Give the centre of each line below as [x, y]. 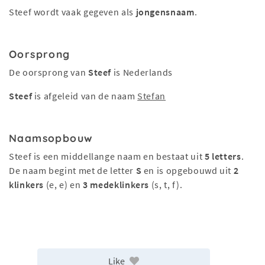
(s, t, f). [166, 185]
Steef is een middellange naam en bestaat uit [107, 156]
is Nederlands [142, 72]
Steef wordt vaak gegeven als [72, 12]
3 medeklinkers [116, 185]
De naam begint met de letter [72, 170]
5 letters [223, 156]
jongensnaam [165, 12]
